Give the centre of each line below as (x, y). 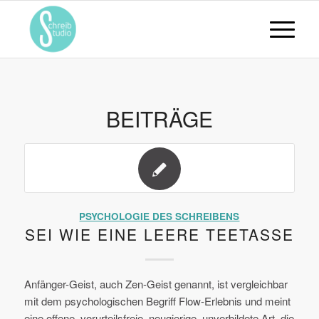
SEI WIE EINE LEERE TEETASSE (159, 234)
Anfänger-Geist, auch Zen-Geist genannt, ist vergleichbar (156, 284)
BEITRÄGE (159, 119)
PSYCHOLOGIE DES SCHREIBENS (159, 216)
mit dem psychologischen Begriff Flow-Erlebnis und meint (157, 301)
